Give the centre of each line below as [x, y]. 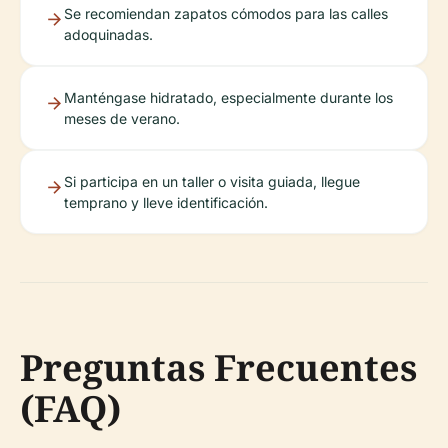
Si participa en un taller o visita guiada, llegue [212, 181]
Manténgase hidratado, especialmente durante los [228, 97]
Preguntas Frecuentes [218, 367]
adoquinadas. [108, 34]
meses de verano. [122, 118]
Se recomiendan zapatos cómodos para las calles [226, 13]
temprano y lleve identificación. [166, 202]
